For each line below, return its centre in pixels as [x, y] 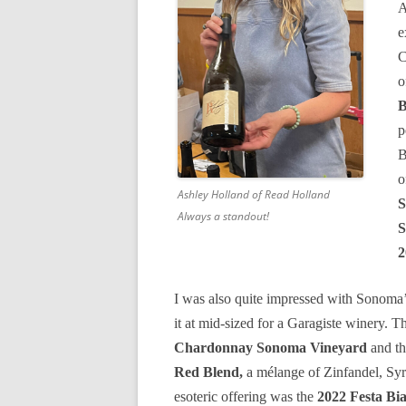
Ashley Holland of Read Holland [254, 194]
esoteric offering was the [246, 396]
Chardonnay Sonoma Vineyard [271, 348]
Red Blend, [208, 372]
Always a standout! [223, 216]
